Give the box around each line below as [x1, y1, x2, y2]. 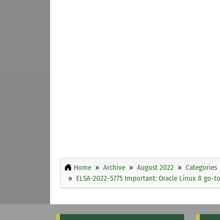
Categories [186, 163, 217, 172]
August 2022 [137, 163, 174, 172]
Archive [103, 163, 125, 172]
